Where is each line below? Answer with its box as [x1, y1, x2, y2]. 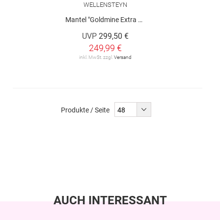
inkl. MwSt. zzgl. [79, 54, 114, 60]
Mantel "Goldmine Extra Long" [65, 15, 138, 24]
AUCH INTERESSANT [53, 193, 167, 207]
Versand [113, 54, 132, 60]
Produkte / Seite [60, 106, 110, 114]
